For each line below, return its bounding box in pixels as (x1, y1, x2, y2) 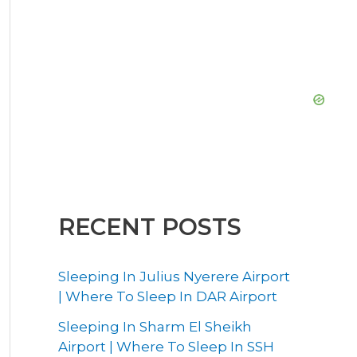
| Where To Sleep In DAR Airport (58, 288, 277, 304)
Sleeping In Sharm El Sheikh (58, 318, 252, 335)
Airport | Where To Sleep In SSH (58, 338, 274, 355)
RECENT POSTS (58, 213, 241, 241)
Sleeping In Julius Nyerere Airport (58, 268, 290, 284)
